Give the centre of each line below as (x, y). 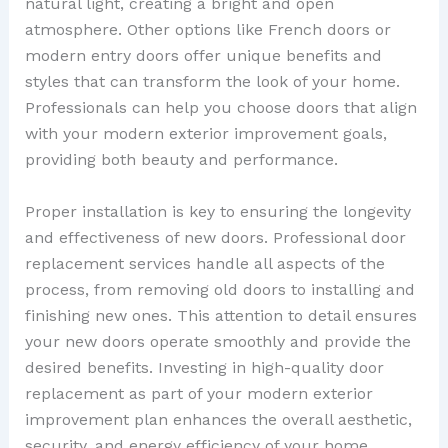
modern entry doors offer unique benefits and (203, 56)
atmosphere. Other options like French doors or (207, 30)
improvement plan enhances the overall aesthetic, (218, 419)
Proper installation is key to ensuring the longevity (217, 211)
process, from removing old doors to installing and (219, 289)
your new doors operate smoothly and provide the (217, 341)
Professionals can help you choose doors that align (220, 108)
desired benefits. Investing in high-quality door (204, 367)
